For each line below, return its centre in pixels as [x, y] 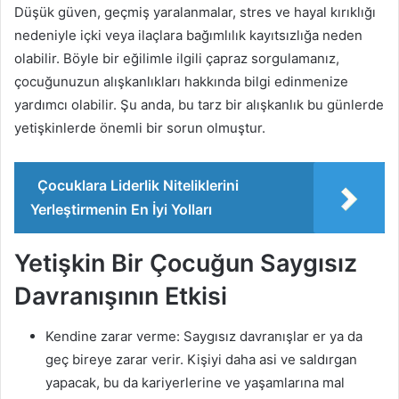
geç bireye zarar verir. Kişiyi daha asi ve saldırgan [201, 359]
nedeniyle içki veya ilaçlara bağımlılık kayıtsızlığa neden [188, 35]
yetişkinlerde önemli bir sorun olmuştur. [140, 128]
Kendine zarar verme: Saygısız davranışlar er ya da [204, 336]
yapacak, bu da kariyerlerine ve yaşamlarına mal [195, 382]
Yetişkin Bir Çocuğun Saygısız [186, 263]
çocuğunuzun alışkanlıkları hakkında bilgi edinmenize [181, 81]
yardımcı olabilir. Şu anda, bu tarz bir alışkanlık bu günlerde [199, 105]
